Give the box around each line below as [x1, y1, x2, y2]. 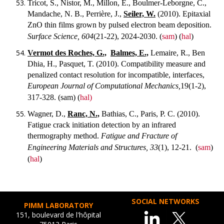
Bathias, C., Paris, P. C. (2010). [99, 109, 200, 118]
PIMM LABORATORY [24, 200, 93, 210]
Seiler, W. [123, 9, 155, 18]
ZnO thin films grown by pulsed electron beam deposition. [27, 20, 211, 29]
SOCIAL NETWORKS [131, 196, 199, 206]
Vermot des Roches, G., [27, 48, 106, 57]
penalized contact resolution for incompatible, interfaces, [27, 70, 204, 79]
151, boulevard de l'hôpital [16, 210, 101, 220]
